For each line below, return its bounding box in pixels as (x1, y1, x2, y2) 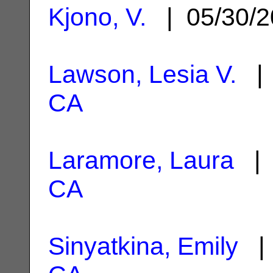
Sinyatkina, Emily (48, 232, 238, 260)
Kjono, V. (48, 2, 146, 31)
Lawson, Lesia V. (48, 60, 236, 88)
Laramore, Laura (48, 146, 234, 174)
